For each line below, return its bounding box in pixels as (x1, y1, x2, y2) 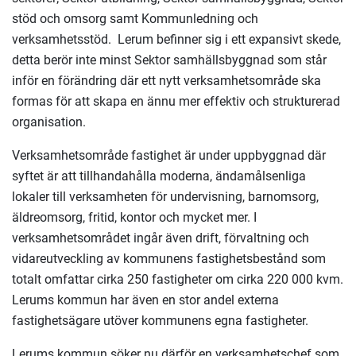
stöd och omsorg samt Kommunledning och (12, 11, 258, 26)
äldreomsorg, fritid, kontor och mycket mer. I (12, 210, 257, 225)
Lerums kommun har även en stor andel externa (12, 292, 279, 308)
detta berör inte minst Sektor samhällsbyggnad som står (12, 52, 327, 68)
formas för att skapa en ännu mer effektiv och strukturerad (12, 94, 340, 109)
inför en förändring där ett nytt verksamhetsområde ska (12, 73, 321, 88)
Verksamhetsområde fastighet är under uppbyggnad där (12, 148, 326, 163)
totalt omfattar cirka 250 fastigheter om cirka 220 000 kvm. (12, 272, 343, 287)
